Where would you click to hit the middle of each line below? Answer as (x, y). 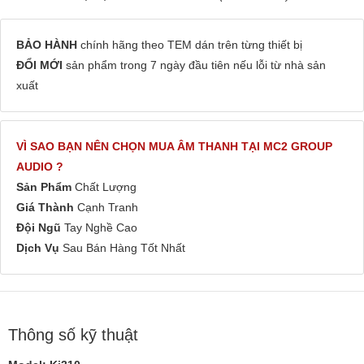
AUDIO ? (40, 167)
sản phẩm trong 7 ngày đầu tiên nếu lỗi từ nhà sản (196, 65)
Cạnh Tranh (106, 208)
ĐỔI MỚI (41, 65)
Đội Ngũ (40, 228)
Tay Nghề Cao (101, 228)
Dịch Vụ (39, 248)
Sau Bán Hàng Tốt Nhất (124, 248)
